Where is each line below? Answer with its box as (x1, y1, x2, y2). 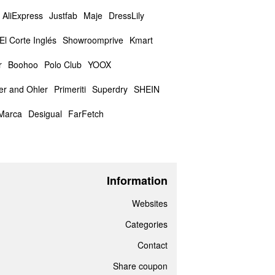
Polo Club (44, 58, 82, 71)
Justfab (48, 9, 77, 21)
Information (106, 172, 168, 188)
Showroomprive (62, 34, 123, 46)
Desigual (28, 107, 62, 120)
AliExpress (2, 9, 43, 21)
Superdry (91, 83, 128, 95)
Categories (125, 218, 168, 230)
